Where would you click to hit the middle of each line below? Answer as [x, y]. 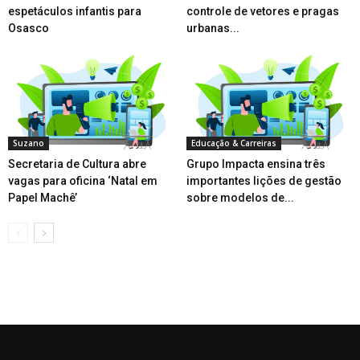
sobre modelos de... [240, 197]
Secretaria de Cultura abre [77, 164]
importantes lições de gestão [264, 180]
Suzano [29, 143]
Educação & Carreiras [233, 143]
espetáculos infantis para [75, 11]
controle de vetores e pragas [262, 11]
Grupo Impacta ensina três [256, 164]
